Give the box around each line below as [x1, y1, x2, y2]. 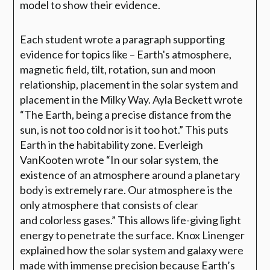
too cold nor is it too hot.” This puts [68, 122, 229, 136]
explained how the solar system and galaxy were [20, 243, 244, 257]
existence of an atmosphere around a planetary [20, 168, 240, 181]
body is [20, 183, 55, 196]
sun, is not [20, 122, 69, 136]
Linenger [202, 228, 245, 242]
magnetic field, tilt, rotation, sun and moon [20, 62, 216, 76]
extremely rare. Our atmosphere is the [54, 183, 233, 196]
